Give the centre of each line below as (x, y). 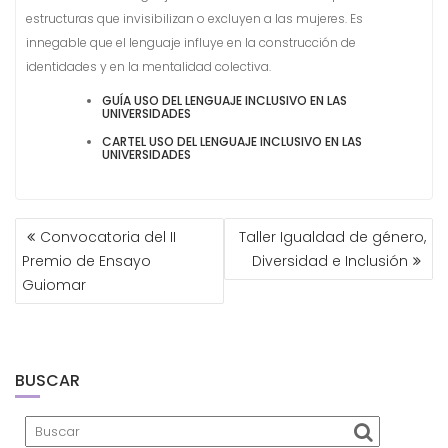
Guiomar (54, 285)
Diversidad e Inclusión (330, 261)
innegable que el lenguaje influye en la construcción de (191, 43)
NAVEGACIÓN (80, 228)
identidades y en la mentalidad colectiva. (148, 67)
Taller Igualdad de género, (332, 237)
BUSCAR (47, 381)
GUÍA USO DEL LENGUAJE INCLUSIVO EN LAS (224, 101)
